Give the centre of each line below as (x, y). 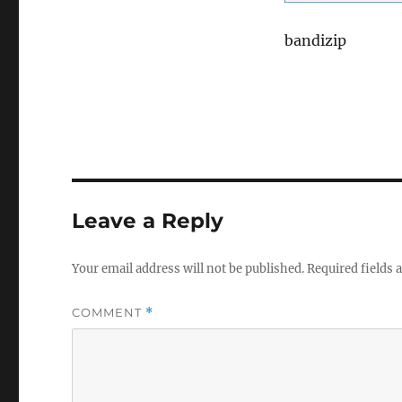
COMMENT (109, 312)
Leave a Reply (148, 220)
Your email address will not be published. (188, 268)
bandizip (315, 40)
